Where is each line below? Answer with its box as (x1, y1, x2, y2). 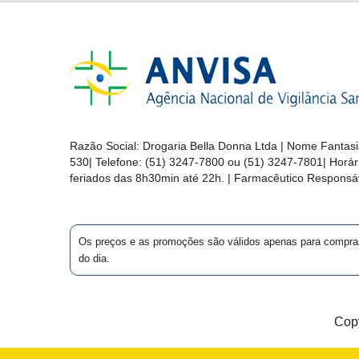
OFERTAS (23, 91, 67, 103)
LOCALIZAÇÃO (12, 181, 95, 196)
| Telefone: (89, 155, 145, 168)
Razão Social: (70, 139, 143, 152)
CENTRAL (23, 254, 69, 265)
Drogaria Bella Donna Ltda (143, 139, 280, 152)
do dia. (79, 252, 110, 264)
